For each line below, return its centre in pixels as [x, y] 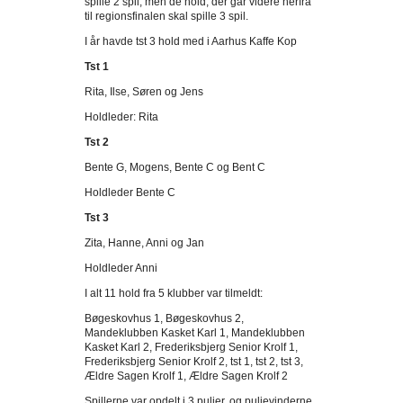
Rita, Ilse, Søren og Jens [144, 92]
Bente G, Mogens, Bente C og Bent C [175, 167]
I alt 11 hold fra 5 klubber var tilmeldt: [174, 293]
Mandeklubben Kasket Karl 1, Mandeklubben [195, 333]
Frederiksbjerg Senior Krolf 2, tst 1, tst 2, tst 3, [194, 362]
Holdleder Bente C [130, 193]
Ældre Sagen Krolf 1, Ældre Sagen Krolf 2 [186, 376]
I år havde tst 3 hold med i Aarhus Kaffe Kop [191, 41]
